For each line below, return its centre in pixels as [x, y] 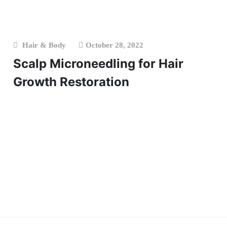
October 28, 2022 [115, 45]
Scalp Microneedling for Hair [99, 64]
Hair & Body [44, 45]
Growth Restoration [71, 82]
